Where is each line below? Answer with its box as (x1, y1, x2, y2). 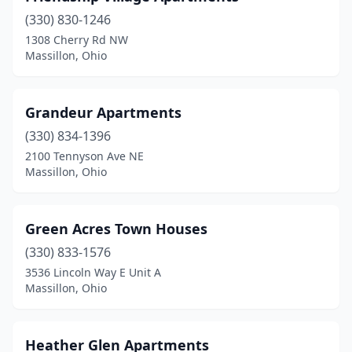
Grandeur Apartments (25, 103, 181, 122)
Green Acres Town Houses (25, 219, 207, 238)
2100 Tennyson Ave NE (25, 148, 144, 163)
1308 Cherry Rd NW (25, 32, 128, 47)
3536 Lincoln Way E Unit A (25, 265, 161, 280)
